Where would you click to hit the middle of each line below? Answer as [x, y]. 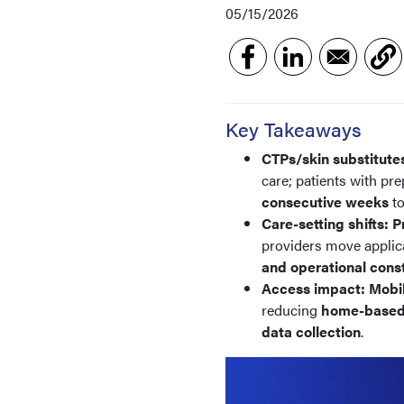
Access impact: [313, 288]
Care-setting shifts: [325, 223]
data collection [311, 331]
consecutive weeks [325, 202]
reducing [291, 310]
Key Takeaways [294, 129]
